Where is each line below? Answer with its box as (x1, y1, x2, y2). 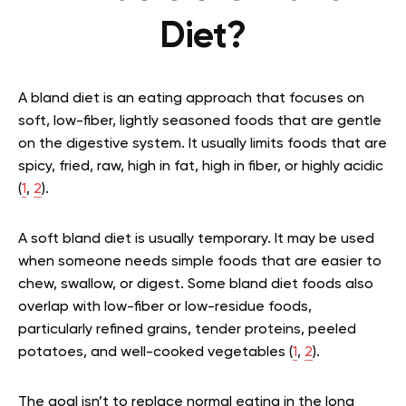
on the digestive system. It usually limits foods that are (18, 137, 387, 151)
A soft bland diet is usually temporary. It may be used (18, 232, 374, 246)
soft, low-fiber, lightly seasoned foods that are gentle (18, 114, 382, 129)
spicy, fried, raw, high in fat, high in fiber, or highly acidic (18, 159, 383, 174)
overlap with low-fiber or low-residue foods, (18, 300, 312, 314)
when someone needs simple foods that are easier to (18, 255, 382, 269)
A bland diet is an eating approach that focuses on (18, 92, 364, 106)
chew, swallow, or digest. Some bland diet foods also (18, 277, 373, 292)
